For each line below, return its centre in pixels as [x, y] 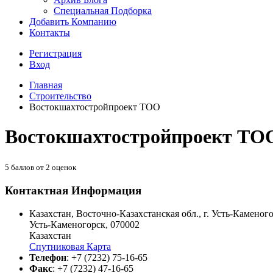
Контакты [50, 33]
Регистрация [55, 53]
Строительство [60, 96]
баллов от [27, 167]
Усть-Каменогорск [67, 225]
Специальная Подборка [103, 11]
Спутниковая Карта [70, 247]
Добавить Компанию [73, 22]
